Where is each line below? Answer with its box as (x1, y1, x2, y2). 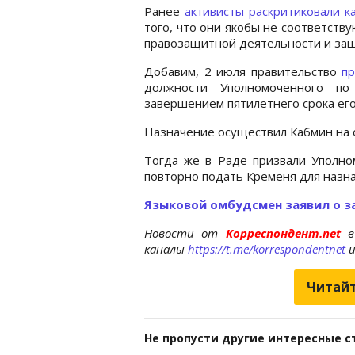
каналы (144, 240, 188, 257)
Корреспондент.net (218, 224, 349, 241)
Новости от (144, 224, 219, 241)
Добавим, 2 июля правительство (144, 63, 342, 79)
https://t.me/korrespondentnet (188, 240, 345, 257)
